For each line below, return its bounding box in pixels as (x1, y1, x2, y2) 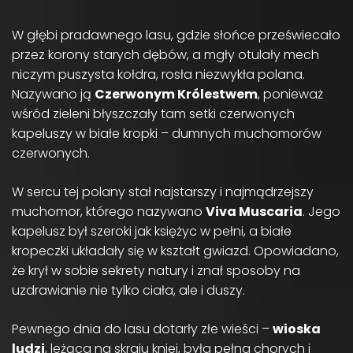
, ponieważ (258, 84, 323, 103)
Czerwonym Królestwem (95, 84, 258, 103)
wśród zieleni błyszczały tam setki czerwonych (12, 104, 295, 123)
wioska (273, 319, 321, 338)
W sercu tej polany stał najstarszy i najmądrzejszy (12, 182, 314, 201)
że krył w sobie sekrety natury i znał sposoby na (12, 261, 300, 280)
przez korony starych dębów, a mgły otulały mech (12, 45, 319, 64)
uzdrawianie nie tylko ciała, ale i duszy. (12, 281, 245, 299)
